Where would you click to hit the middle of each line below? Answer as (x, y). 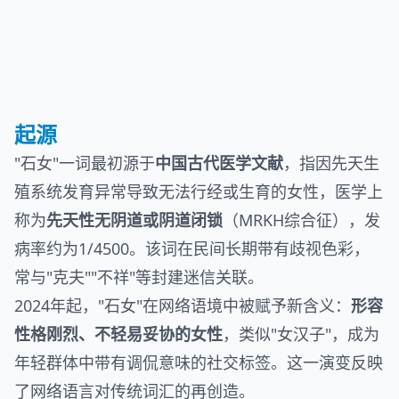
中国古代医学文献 (219, 163)
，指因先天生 (331, 163)
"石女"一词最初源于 (85, 163)
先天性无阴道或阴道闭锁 (134, 220)
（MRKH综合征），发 (301, 220)
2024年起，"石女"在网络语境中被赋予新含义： (183, 305)
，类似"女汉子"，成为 (301, 334)
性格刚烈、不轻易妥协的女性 (118, 334)
